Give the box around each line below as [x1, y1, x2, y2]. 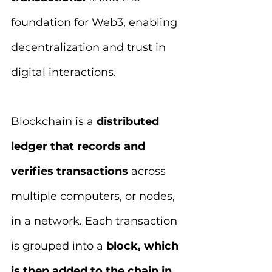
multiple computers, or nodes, [11, 189, 178, 203]
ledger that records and [11, 140, 148, 153]
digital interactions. [11, 66, 116, 79]
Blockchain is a [11, 115, 97, 128]
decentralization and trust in [11, 41, 169, 54]
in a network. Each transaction [11, 214, 180, 228]
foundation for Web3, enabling [11, 16, 180, 29]
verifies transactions [11, 165, 131, 178]
